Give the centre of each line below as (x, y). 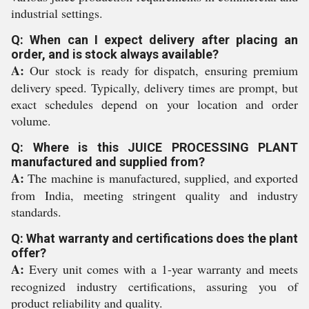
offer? (29, 253)
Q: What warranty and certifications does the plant (154, 238)
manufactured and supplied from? (108, 162)
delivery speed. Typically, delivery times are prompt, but (154, 88)
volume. (31, 121)
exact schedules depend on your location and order (154, 104)
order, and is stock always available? (115, 54)
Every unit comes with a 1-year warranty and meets (161, 269)
